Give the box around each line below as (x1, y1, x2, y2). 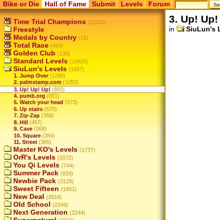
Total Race (11, 41, 49, 49)
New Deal (11, 192, 44, 201)
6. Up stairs (14, 106, 43, 112)
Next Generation (11, 208, 68, 217)
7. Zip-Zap (14, 112, 40, 119)
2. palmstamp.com (14, 79, 61, 85)
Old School (11, 200, 51, 209)
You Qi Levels (11, 161, 59, 169)
